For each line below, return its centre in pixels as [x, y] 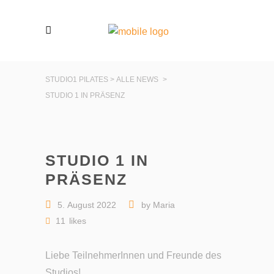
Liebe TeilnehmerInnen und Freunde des [133, 255]
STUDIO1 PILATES [77, 79]
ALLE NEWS [137, 79]
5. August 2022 [87, 205]
